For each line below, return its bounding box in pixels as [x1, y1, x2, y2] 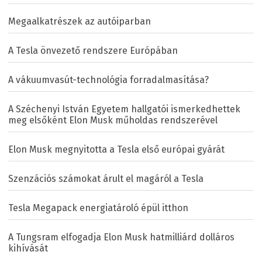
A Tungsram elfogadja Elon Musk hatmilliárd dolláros [8, 231, 235, 243]
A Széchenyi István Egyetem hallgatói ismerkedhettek [8, 103, 240, 115]
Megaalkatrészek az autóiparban [8, 15, 151, 27]
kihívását [8, 242, 48, 254]
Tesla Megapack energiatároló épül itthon [8, 202, 188, 213]
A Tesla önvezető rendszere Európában [8, 44, 178, 56]
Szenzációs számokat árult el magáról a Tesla [8, 173, 204, 184]
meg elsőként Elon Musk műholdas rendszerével [8, 114, 218, 126]
